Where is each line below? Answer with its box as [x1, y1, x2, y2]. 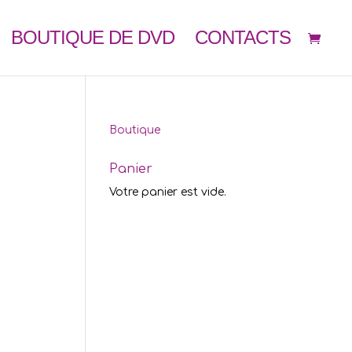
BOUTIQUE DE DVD [11, 27, 174, 48]
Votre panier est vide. [109, 186, 227, 198]
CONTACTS [195, 27, 291, 48]
